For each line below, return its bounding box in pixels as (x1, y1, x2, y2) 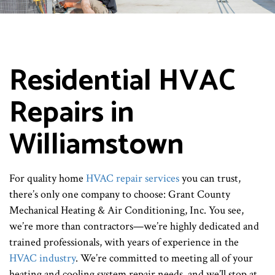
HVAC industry (9, 251, 76, 266)
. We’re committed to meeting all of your (76, 251, 253, 266)
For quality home (9, 171, 86, 186)
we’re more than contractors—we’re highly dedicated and (9, 219, 259, 234)
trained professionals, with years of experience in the (9, 235, 239, 250)
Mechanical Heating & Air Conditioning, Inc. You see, (9, 203, 244, 218)
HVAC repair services (86, 171, 179, 186)
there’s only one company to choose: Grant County (9, 187, 230, 202)
